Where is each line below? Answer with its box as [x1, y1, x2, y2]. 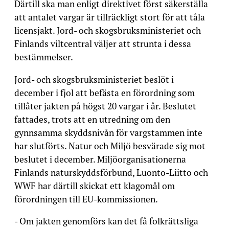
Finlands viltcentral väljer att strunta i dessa [14, 38, 191, 50]
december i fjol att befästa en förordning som [14, 86, 195, 99]
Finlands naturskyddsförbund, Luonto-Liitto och [14, 166, 208, 178]
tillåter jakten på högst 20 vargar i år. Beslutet [14, 100, 196, 112]
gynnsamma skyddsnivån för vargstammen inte [14, 126, 202, 139]
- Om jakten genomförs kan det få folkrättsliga [14, 215, 198, 227]
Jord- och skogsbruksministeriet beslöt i [14, 73, 174, 85]
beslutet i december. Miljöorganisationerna [14, 153, 186, 165]
